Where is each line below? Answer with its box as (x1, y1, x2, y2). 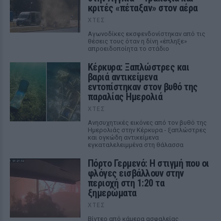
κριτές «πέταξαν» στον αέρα (87, 2, 198, 14)
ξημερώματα (87, 187, 137, 199)
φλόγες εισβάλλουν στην (87, 167, 184, 179)
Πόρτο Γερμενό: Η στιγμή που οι (87, 157, 209, 169)
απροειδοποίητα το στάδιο (87, 45, 169, 52)
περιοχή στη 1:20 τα (87, 177, 165, 189)
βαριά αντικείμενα (87, 71, 158, 83)
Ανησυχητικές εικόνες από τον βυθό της (87, 119, 207, 126)
